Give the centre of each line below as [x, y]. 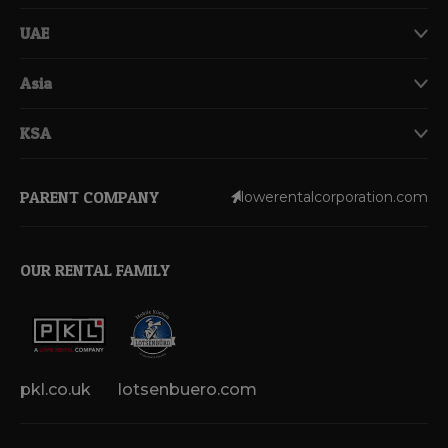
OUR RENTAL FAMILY [95, 269]
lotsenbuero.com [187, 389]
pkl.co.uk [55, 389]
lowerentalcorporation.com [334, 197]
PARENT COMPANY [89, 196]
